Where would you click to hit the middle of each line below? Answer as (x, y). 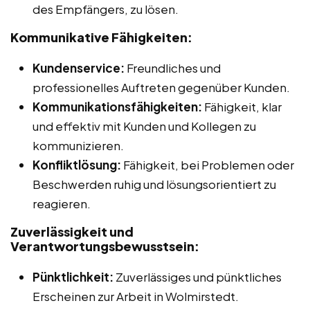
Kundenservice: (79, 67)
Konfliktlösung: (77, 164)
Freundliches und (173, 67)
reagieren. (62, 203)
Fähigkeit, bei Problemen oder (208, 164)
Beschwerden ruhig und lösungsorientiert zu (154, 184)
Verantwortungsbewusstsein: (105, 246)
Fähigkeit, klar (242, 106)
